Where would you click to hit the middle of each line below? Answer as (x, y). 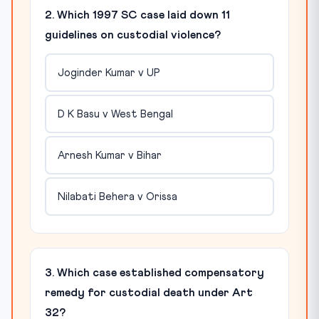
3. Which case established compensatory (155, 273)
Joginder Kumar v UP (109, 73)
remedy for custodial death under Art (149, 293)
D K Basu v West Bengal (115, 114)
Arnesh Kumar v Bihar (109, 155)
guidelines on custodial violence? (133, 35)
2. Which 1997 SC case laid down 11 (137, 15)
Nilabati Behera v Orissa (117, 197)
